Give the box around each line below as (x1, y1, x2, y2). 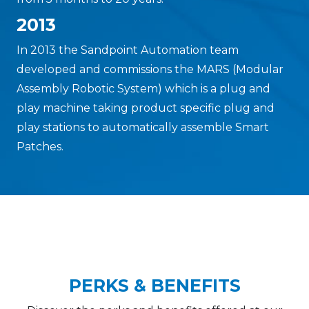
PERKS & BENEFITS (68, 275, 241, 297)
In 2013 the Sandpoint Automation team (17, 43, 239, 57)
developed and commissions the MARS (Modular (17, 63, 283, 77)
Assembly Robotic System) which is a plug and (17, 82, 270, 96)
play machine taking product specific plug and (17, 101, 275, 115)
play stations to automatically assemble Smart (17, 121, 269, 134)
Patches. (17, 140, 63, 154)
